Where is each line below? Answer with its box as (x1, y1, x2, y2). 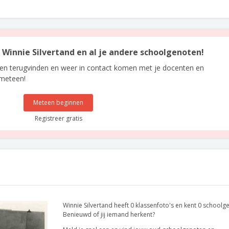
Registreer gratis (34, 114, 82, 123)
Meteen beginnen (33, 98, 84, 107)
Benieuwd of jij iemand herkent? (63, 210, 155, 219)
